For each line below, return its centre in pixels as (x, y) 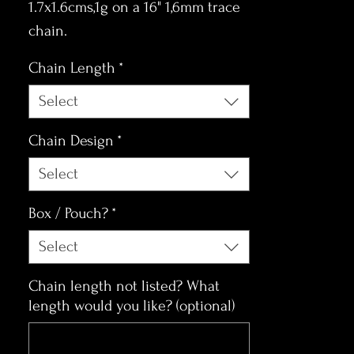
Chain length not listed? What (124, 286)
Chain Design (71, 141)
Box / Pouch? (68, 213)
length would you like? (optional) (132, 306)
